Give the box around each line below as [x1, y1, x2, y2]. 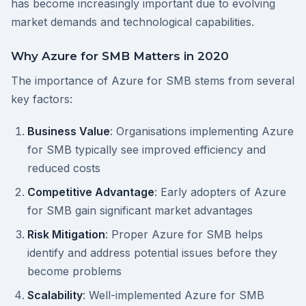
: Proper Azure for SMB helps [105, 227, 263, 241]
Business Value [27, 124, 110, 138]
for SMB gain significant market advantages [27, 204, 253, 217]
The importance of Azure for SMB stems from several [11, 74, 294, 87]
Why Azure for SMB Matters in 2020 [11, 49, 229, 63]
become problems [27, 264, 122, 278]
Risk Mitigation [27, 227, 105, 241]
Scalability [27, 288, 83, 302]
